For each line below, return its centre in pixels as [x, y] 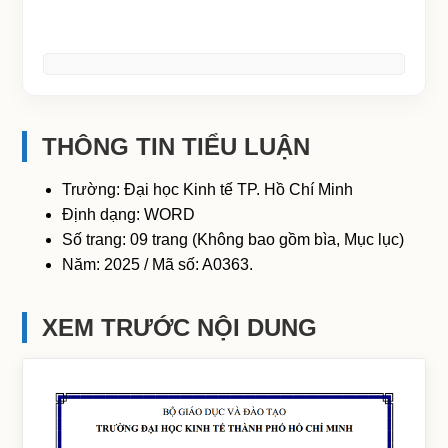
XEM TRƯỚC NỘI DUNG [180, 328]
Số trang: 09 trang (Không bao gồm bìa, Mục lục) [233, 240]
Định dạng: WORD [129, 215]
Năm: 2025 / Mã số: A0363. [158, 265]
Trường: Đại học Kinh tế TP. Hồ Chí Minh [208, 190]
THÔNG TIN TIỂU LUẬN [176, 147]
